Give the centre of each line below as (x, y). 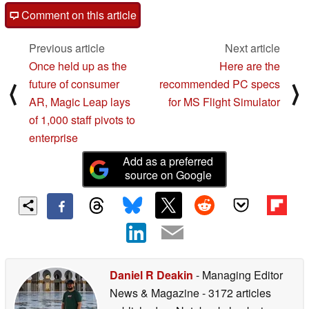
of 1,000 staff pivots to (82, 120)
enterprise (53, 138)
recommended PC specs (220, 84)
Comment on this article (78, 15)
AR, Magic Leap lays (80, 102)
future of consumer (74, 84)
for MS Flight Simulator (224, 102)
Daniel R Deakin (151, 275)
